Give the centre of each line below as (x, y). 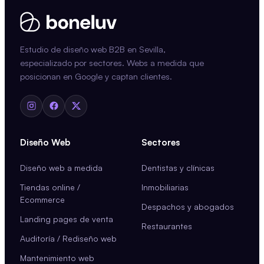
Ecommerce (42, 199)
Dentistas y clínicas (178, 167)
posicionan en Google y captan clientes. (96, 76)
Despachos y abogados (188, 206)
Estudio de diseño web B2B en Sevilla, (93, 49)
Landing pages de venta (67, 219)
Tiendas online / (50, 187)
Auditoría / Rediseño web (68, 238)
